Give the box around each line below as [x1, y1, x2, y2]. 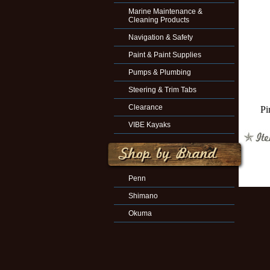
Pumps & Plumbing [128, 68, 191, 77]
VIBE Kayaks [128, 121, 171, 129]
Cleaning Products [128, 16, 189, 24]
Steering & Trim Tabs [128, 86, 196, 94]
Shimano [128, 192, 158, 200]
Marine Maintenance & [128, 7, 202, 16]
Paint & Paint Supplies [128, 51, 201, 59]
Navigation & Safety [128, 33, 193, 42]
